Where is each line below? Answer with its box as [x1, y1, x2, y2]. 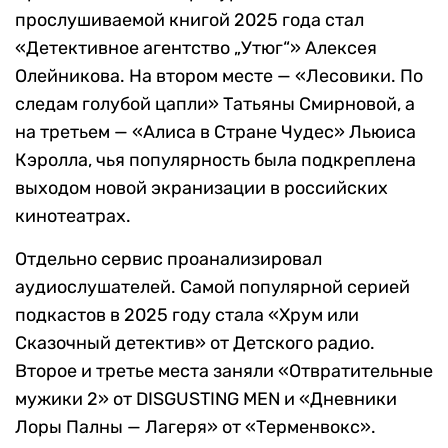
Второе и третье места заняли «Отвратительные [15, 360, 433, 383]
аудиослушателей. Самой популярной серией [15, 276, 410, 299]
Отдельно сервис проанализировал [15, 248, 322, 271]
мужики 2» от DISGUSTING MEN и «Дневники [15, 388, 397, 411]
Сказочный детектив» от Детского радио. [15, 332, 375, 355]
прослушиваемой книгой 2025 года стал [15, 9, 364, 32]
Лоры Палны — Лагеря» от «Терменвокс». [15, 416, 376, 439]
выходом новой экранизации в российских [15, 177, 388, 200]
